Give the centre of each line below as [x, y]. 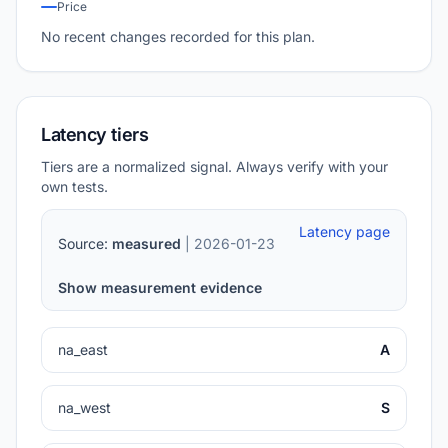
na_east [83, 350]
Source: [85, 244]
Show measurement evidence [160, 288]
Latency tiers [95, 135]
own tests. [74, 187]
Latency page [344, 232]
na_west [84, 408]
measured [146, 244]
